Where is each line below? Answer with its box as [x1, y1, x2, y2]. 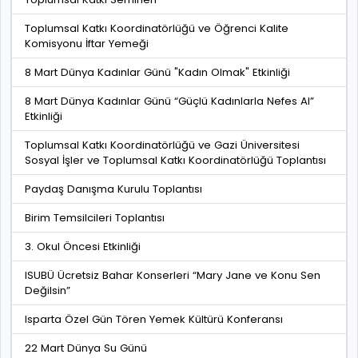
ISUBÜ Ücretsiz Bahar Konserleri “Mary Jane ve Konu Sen [25, 268, 320, 283]
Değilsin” [25, 283, 70, 298]
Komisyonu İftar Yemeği [25, 36, 149, 51]
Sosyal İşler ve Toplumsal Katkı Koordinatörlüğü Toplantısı [25, 153, 326, 168]
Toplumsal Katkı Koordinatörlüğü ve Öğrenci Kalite [25, 21, 288, 36]
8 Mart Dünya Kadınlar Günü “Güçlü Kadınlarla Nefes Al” [25, 93, 314, 109]
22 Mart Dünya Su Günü [25, 340, 147, 356]
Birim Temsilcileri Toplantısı [25, 210, 165, 225]
